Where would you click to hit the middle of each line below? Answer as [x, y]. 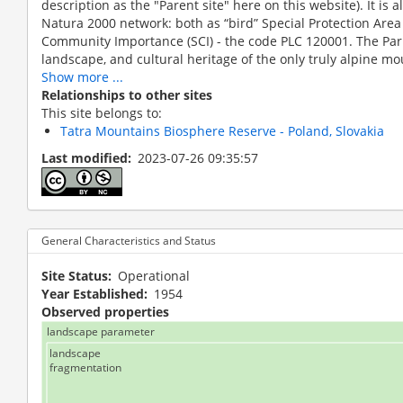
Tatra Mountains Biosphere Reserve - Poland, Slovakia [222, 130]
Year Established [93, 293]
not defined [105, 208]
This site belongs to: [102, 112]
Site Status [75, 275]
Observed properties [105, 311]
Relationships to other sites [127, 94]
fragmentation [85, 367]
